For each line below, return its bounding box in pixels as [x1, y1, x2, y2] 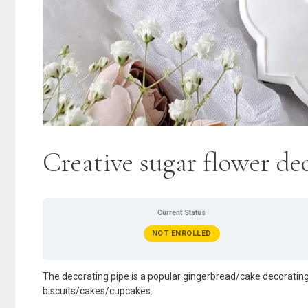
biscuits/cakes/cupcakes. [43, 285, 153, 296]
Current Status [157, 208, 206, 218]
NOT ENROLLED [151, 228, 212, 238]
